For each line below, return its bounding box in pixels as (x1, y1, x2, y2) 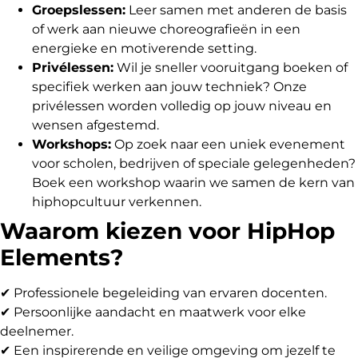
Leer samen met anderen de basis (125, 2, 347, 18)
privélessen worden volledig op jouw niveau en (32, 98, 332, 114)
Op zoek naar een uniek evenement (111, 137, 345, 153)
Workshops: (32, 137, 111, 153)
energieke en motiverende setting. (32, 41, 257, 57)
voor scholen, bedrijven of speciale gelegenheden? (32, 156, 356, 172)
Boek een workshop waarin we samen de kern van (32, 175, 355, 191)
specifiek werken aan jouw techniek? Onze (32, 79, 307, 95)
